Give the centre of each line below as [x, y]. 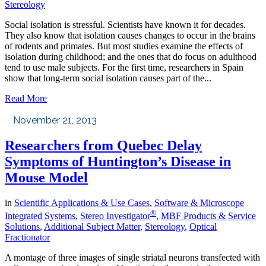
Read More [26, 98]
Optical [203, 227]
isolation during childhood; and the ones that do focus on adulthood [131, 56]
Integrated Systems [40, 216]
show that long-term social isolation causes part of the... [108, 78]
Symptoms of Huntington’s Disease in [118, 161]
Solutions [22, 227]
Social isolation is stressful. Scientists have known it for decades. [125, 24]
